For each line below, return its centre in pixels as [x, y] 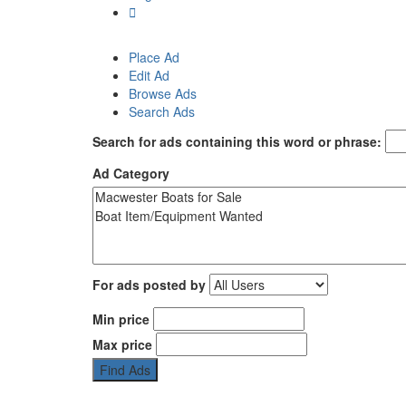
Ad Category [131, 174]
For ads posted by [149, 285]
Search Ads [162, 112]
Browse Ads [163, 94]
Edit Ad [149, 76]
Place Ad [154, 58]
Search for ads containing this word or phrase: [237, 142]
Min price [121, 319]
